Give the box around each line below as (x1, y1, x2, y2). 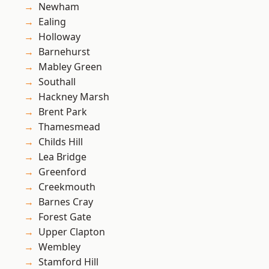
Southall (38, 75, 76, 89)
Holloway (38, 30, 80, 44)
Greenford (38, 165, 86, 179)
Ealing (38, 15, 66, 29)
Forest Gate (38, 210, 91, 224)
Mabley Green (38, 60, 102, 74)
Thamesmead (38, 120, 100, 134)
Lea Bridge (38, 150, 86, 164)
